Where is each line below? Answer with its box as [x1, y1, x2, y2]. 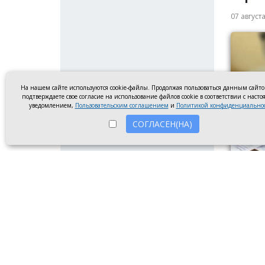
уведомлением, [28, 101, 75, 109]
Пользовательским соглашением [75, 101, 169, 109]
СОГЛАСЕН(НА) [132, 118, 192, 130]
